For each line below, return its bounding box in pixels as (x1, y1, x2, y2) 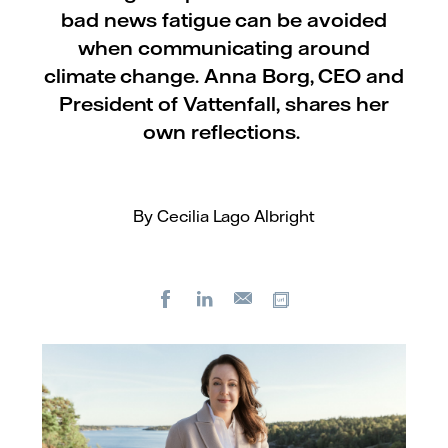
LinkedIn (223, 290, 278, 305)
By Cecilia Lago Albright (133, 206, 315, 226)
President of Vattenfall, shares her (58, 91, 390, 116)
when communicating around (78, 35, 370, 60)
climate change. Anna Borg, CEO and (43, 63, 405, 88)
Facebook (184, 290, 246, 305)
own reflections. (143, 119, 305, 144)
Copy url (301, 290, 353, 305)
